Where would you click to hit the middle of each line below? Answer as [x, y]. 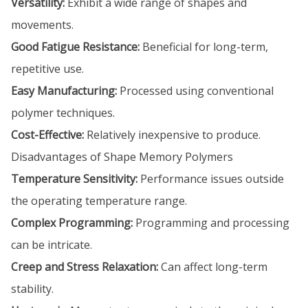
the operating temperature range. [99, 201]
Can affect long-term [213, 267]
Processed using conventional [195, 91]
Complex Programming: [72, 223]
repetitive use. [47, 69]
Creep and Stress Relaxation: [85, 267]
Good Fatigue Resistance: [75, 47]
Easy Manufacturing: [64, 91]
